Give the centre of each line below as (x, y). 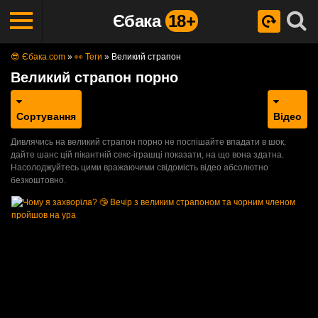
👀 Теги (88, 57)
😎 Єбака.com (38, 57)
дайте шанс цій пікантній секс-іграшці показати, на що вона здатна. (147, 155)
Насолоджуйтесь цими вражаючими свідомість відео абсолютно (139, 168)
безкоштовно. (38, 180)
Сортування (46, 116)
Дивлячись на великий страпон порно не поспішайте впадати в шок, (148, 142)
